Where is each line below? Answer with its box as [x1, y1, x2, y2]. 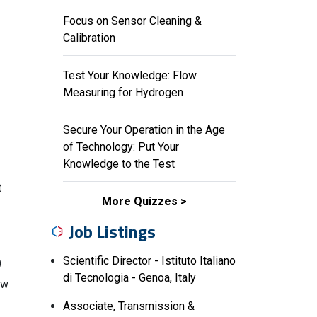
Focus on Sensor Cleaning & [63, 14, 202, 28]
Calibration [63, 31, 115, 45]
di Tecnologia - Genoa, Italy [63, 271, 196, 284]
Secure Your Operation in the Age [63, 123, 225, 137]
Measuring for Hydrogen [63, 86, 183, 99]
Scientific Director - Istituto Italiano [63, 254, 236, 267]
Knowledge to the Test [63, 157, 175, 171]
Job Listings [69, 219, 156, 244]
